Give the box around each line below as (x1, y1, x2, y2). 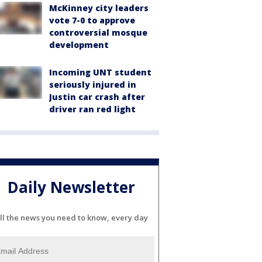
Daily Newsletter (8, 177, 135, 198)
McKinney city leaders (49, 2, 149, 13)
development (49, 39, 109, 50)
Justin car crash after (49, 91, 145, 102)
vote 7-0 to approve (49, 15, 135, 26)
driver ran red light (49, 104, 136, 115)
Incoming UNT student (49, 67, 151, 78)
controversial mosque (49, 27, 147, 38)
